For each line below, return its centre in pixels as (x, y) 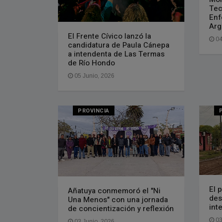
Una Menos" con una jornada (118, 199)
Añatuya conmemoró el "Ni (114, 191)
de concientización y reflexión (121, 208)
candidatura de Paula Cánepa (119, 45)
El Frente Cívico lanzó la (110, 36)
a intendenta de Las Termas (116, 54)
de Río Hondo (91, 63)
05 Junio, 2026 (94, 76)
